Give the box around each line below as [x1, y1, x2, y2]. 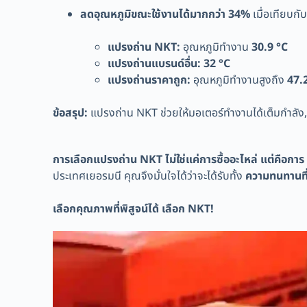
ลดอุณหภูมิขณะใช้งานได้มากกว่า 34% [80, 5, 251, 23]
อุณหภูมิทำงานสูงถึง [191, 71, 288, 88]
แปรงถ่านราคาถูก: [108, 71, 191, 88]
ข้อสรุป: [53, 104, 88, 121]
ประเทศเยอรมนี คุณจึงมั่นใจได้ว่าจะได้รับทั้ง [53, 167, 246, 184]
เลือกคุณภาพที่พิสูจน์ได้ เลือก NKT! [53, 200, 214, 217]
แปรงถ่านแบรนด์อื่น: [108, 55, 201, 72]
